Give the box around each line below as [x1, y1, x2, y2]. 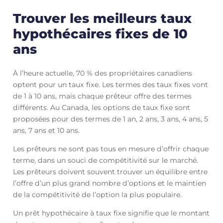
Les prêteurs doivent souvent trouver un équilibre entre [12, 167, 208, 176]
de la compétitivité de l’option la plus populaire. [12, 190, 182, 199]
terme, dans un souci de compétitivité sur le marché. [12, 155, 198, 165]
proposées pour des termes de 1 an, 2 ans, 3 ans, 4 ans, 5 [12, 114, 208, 123]
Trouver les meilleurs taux [12, 10, 192, 26]
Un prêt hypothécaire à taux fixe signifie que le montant [12, 208, 210, 218]
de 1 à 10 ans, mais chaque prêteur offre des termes [12, 91, 192, 101]
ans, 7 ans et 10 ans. [12, 125, 80, 135]
